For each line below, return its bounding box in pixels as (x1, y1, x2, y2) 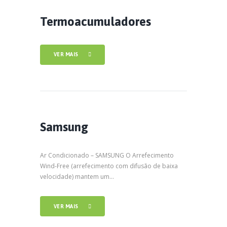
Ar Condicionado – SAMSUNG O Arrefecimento (40, 150, 174, 160)
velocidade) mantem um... (40, 172, 114, 181)
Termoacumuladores (40, 14, 151, 28)
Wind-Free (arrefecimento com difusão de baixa (40, 161, 178, 170)
